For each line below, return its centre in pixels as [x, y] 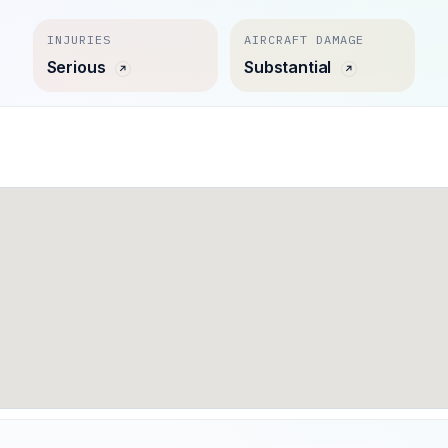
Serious [78, 67]
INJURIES [78, 39]
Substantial [289, 67]
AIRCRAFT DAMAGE [303, 39]
